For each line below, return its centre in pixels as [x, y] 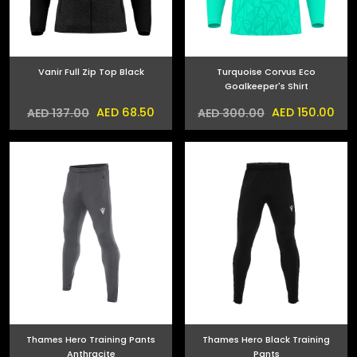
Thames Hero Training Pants [91, 340]
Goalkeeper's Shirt [266, 86]
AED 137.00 [58, 113]
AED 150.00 [302, 112]
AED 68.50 [124, 112]
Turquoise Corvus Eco [266, 72]
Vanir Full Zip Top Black [91, 72]
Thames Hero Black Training [234, 340]
